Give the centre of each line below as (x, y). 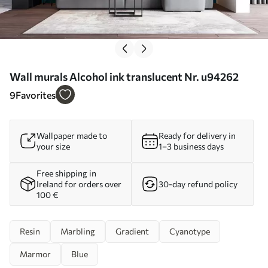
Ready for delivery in (197, 135)
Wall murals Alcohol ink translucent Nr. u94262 (124, 76)
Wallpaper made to (72, 135)
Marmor (35, 254)
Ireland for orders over (79, 184)
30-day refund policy (198, 184)
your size (53, 146)
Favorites (36, 95)
